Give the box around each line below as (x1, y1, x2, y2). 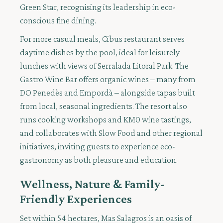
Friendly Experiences (20, 192, 132, 206)
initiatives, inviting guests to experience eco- (20, 141, 175, 152)
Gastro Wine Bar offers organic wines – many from (20, 74, 196, 85)
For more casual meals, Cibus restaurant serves (20, 34, 185, 44)
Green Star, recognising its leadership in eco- (20, 2, 176, 12)
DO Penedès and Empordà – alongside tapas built (20, 88, 195, 98)
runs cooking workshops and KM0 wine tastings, (20, 114, 191, 125)
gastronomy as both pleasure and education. (20, 155, 178, 165)
